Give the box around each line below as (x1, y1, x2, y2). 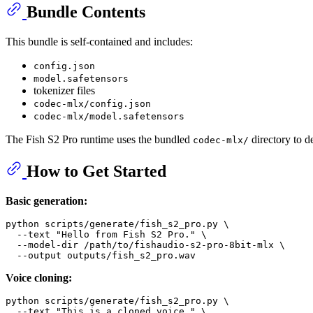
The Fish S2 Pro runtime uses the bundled (6, 133, 193, 146)
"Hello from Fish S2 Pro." (56, 229, 196, 240)
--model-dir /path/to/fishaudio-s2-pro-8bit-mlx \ (6, 240, 285, 251)
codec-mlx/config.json (34, 99, 151, 110)
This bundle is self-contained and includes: (6, 36, 193, 48)
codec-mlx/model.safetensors (34, 111, 184, 122)
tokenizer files (34, 85, 95, 97)
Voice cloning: (6, 272, 72, 284)
